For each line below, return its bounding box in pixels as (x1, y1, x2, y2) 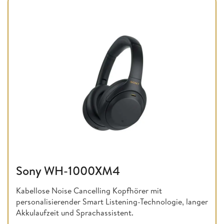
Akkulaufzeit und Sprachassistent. (16, 207, 133, 218)
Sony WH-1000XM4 (16, 162, 120, 179)
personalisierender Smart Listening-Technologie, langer (16, 196, 208, 207)
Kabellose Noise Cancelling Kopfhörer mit (16, 185, 162, 196)
